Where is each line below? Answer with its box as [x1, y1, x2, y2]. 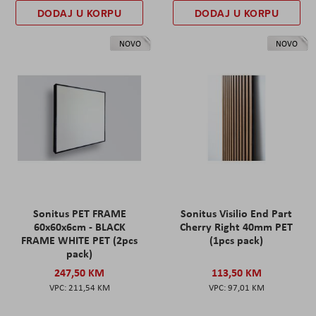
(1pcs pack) [209, 231, 264, 248]
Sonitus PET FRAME [32, 205, 126, 221]
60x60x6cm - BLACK [33, 218, 126, 234]
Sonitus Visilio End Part [181, 205, 293, 221]
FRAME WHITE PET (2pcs [21, 231, 138, 248]
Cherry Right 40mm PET [180, 218, 293, 234]
